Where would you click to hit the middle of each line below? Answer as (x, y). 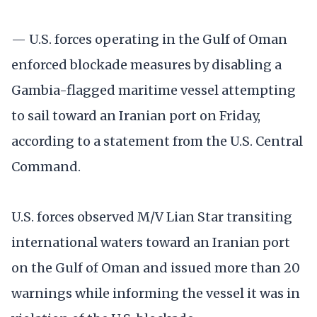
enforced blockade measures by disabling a (146, 65)
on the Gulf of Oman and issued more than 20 (156, 268)
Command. (46, 167)
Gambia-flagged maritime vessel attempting (154, 91)
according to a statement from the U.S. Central (157, 142)
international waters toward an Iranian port (151, 243)
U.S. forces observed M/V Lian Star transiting (152, 217)
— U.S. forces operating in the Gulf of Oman (149, 40)
